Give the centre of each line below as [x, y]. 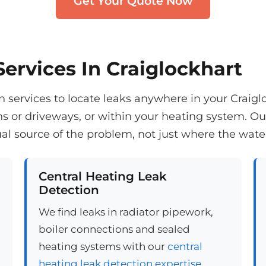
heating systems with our [103, 246]
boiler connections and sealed [114, 229]
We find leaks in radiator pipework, [126, 212]
